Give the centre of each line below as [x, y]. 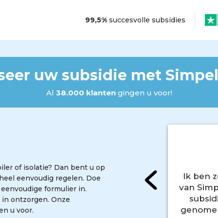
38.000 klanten [86, 93]
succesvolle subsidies [146, 20]
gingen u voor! [144, 93]
